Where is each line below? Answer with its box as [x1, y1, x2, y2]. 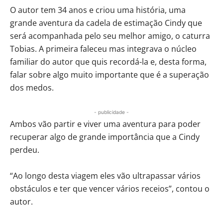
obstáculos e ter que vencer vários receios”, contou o [10, 183, 210, 194]
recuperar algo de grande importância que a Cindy [10, 131, 200, 142]
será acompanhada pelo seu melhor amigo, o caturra [10, 30, 210, 41]
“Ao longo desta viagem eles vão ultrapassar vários [10, 170, 201, 181]
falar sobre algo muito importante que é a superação [10, 69, 209, 80]
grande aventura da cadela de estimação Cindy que [10, 17, 202, 28]
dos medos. [10, 82, 54, 93]
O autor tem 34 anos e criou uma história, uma [10, 4, 186, 15]
